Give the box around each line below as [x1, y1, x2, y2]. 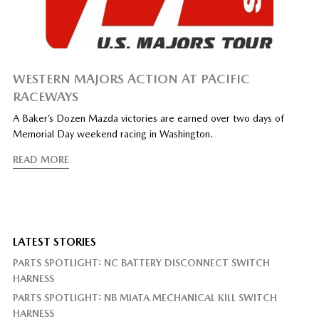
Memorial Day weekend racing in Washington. [12, 128, 213, 140]
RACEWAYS [12, 89, 78, 105]
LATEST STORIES [12, 235, 96, 249]
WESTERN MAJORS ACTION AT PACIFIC [12, 71, 250, 87]
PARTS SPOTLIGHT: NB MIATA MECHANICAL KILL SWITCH [12, 292, 277, 304]
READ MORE [12, 154, 69, 166]
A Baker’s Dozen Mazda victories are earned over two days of [12, 113, 284, 125]
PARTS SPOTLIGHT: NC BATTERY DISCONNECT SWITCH [12, 257, 270, 269]
